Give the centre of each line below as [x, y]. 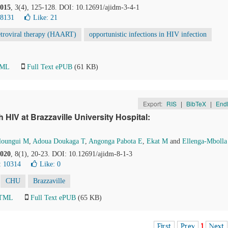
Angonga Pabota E [116, 141]
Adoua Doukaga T [59, 141]
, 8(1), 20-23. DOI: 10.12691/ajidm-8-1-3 [72, 154]
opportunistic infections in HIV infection [148, 34]
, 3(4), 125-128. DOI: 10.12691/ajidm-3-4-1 [75, 7]
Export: [153, 104]
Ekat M [157, 141]
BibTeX [196, 104]
